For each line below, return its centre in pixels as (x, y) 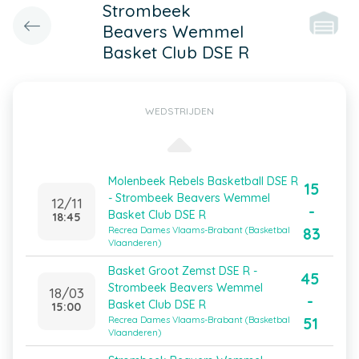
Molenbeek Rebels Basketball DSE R (203, 181)
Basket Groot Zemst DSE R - (183, 271)
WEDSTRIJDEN (179, 111)
